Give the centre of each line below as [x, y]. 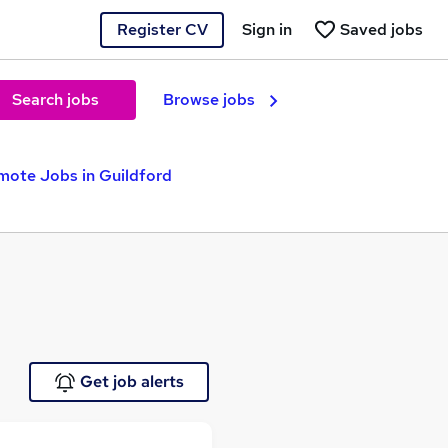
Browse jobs [209, 99]
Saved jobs [381, 29]
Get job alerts [131, 381]
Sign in [267, 29]
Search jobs [55, 99]
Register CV [162, 29]
